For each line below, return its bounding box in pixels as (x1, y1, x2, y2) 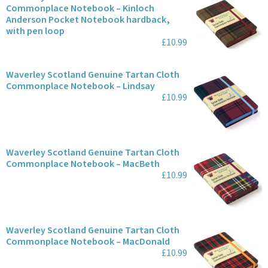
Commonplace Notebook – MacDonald (6, 235, 170, 248)
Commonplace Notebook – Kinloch (6, 2, 154, 15)
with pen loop (6, 25, 65, 38)
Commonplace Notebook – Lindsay (6, 80, 155, 93)
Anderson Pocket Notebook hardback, (6, 13, 170, 26)
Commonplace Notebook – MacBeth (6, 157, 160, 170)
